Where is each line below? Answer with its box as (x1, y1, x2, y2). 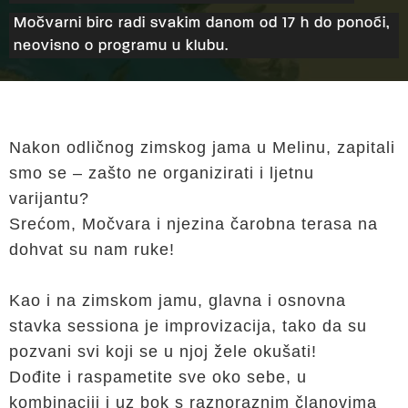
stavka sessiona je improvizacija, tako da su (9, 317, 367, 335)
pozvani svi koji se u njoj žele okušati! (9, 342, 322, 361)
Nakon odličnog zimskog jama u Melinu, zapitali (9, 138, 395, 157)
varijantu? (9, 189, 89, 208)
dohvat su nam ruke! (9, 240, 175, 259)
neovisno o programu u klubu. (14, 39, 229, 54)
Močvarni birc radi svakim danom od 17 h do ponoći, (14, 16, 390, 31)
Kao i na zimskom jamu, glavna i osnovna (9, 291, 346, 310)
